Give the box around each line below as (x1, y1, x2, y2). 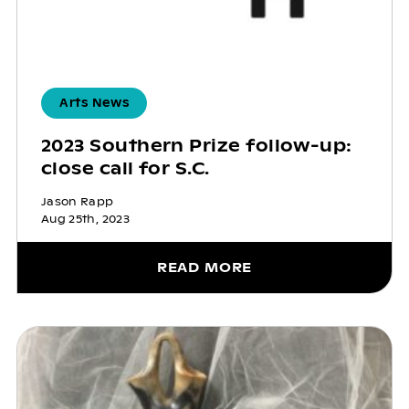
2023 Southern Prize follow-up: (40, 134, 352, 156)
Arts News (58, 95, 130, 110)
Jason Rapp (40, 194, 114, 209)
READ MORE (156, 258, 253, 276)
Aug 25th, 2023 (40, 211, 130, 226)
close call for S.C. (40, 157, 210, 179)
